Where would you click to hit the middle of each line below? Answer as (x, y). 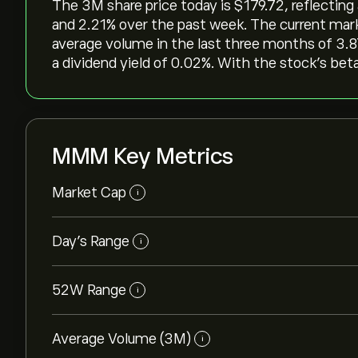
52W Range (89, 290)
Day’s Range (91, 241)
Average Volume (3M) (121, 339)
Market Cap (89, 193)
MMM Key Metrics (143, 156)
